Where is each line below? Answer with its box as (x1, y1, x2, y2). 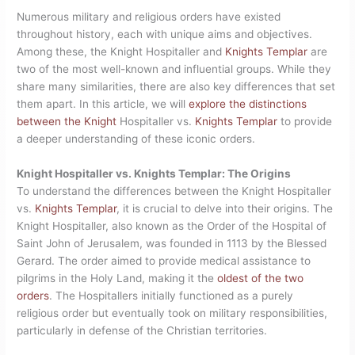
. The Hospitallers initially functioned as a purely (49, 289, 294, 303)
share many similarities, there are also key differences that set (17, 80, 336, 94)
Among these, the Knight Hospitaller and (17, 45, 226, 59)
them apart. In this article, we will (17, 97, 189, 111)
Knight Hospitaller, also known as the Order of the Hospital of (17, 219, 327, 233)
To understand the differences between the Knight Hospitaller (17, 185, 332, 198)
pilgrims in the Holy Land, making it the (17, 272, 218, 285)
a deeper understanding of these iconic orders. (17, 132, 256, 146)
